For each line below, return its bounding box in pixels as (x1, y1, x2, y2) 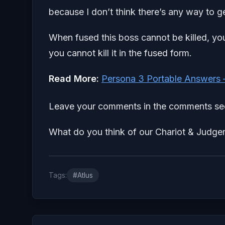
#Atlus (73, 171, 93, 180)
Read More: (49, 73, 101, 84)
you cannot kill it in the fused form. (49, 48, 192, 59)
